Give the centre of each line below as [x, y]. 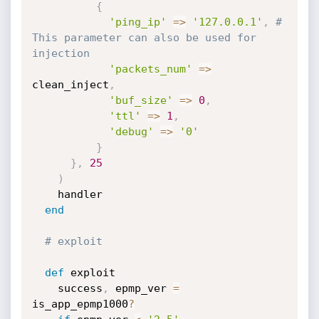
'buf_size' [141, 100]
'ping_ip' [137, 22]
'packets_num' [150, 69]
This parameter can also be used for [144, 38]
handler [45, 194]
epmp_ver [141, 288]
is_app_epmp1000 [80, 304]
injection [61, 53]
